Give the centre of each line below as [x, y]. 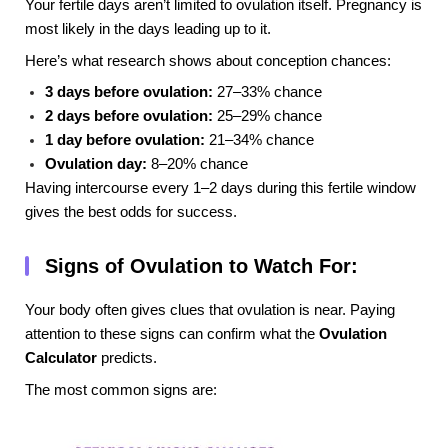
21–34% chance [259, 140]
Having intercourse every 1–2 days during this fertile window [220, 188]
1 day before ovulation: [125, 140]
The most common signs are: [121, 389]
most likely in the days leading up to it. [148, 29]
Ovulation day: [96, 164]
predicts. [127, 358]
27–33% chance [267, 92]
